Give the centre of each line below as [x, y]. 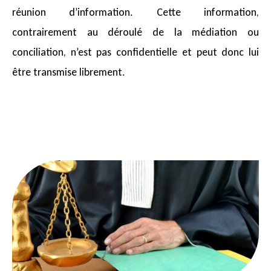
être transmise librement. [69, 72]
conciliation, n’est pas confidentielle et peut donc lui [135, 52]
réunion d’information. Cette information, [135, 12]
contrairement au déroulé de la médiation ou [135, 32]
